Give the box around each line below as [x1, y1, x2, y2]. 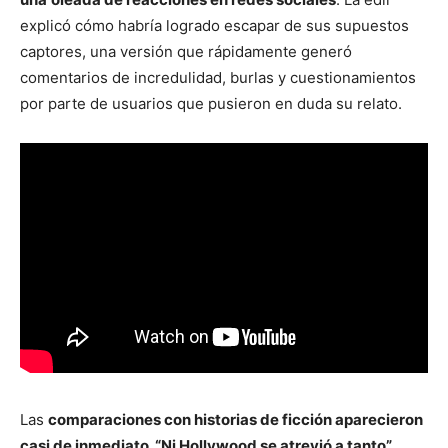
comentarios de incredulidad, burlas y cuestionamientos [20, 68, 416, 88]
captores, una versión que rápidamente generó [20, 42, 352, 62]
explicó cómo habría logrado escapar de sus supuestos [20, 16, 409, 36]
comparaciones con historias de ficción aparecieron [48, 409, 423, 429]
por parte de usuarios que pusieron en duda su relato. [20, 94, 402, 114]
